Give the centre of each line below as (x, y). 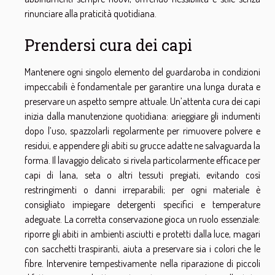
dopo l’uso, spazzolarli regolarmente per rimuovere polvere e (142, 130)
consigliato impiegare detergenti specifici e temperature (142, 204)
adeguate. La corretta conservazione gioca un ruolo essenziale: (142, 219)
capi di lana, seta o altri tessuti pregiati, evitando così (142, 175)
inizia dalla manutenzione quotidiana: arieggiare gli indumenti (142, 116)
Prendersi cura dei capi (108, 45)
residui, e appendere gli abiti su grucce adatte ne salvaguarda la (142, 145)
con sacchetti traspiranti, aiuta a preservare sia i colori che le (142, 248)
